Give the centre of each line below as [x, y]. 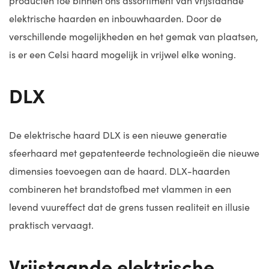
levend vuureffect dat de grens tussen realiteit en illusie [129, 207]
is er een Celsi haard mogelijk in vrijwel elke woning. [122, 54]
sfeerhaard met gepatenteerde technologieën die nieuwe [134, 153]
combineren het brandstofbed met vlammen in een [120, 189]
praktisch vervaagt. [51, 225]
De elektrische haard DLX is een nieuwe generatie [118, 135]
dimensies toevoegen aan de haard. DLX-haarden [119, 171]
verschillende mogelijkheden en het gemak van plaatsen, [134, 36]
